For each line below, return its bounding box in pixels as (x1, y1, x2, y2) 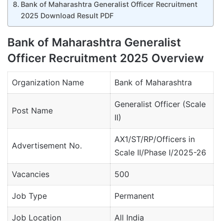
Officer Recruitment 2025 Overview (7, 51, 204, 65)
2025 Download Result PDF (20, 11, 113, 20)
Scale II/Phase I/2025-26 (114, 147, 206, 158)
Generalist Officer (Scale (114, 99, 206, 110)
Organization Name (12, 77, 84, 88)
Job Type (12, 191, 47, 201)
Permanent (114, 191, 154, 201)
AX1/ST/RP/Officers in (114, 134, 195, 145)
